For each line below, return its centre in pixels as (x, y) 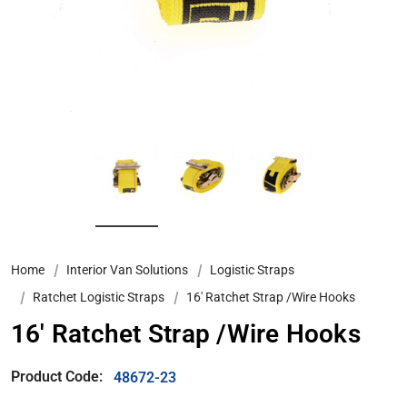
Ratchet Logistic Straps (99, 298)
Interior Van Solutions (127, 270)
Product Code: (57, 377)
